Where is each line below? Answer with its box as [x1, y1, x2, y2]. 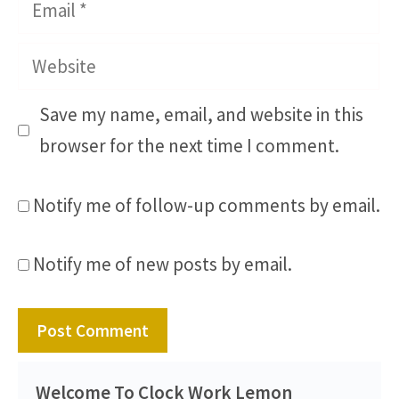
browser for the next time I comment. [38, 134, 339, 159]
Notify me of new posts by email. [33, 252, 292, 277]
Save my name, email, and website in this [38, 102, 363, 127]
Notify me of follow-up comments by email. [33, 192, 380, 217]
